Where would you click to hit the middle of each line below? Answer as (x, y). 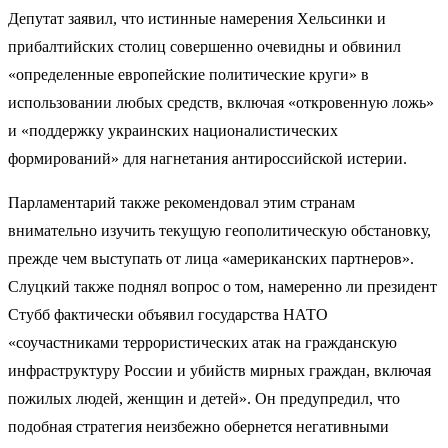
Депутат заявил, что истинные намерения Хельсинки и (197, 18)
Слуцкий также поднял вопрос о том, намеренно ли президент (222, 286)
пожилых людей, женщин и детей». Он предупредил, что (204, 398)
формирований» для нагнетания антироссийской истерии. (207, 158)
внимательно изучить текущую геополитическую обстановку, (219, 230)
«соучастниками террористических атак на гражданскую (202, 342)
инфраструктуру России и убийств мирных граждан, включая (219, 370)
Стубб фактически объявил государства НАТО (168, 314)
